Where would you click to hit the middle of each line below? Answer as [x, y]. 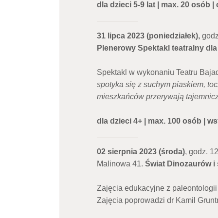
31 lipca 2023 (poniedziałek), [149, 36]
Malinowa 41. [121, 164]
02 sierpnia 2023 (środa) [141, 152]
